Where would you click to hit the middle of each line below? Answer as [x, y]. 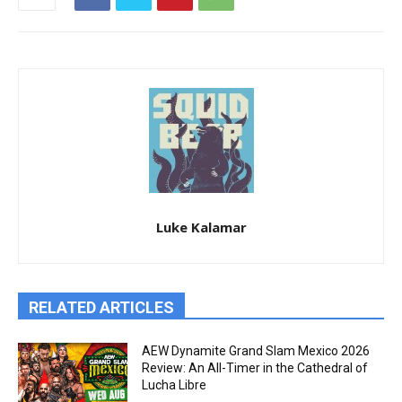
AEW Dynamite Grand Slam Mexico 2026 [256, 351]
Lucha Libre [175, 385]
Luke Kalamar [201, 227]
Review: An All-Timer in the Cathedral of [255, 368]
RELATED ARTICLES [101, 307]
